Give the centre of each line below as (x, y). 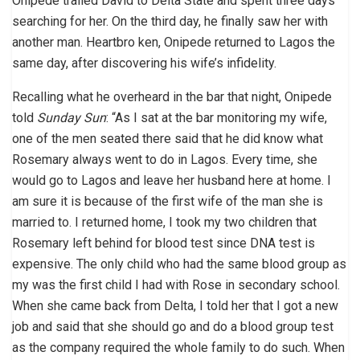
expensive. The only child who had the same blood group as (179, 264)
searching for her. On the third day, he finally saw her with (170, 21)
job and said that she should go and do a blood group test (173, 326)
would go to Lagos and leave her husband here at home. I (172, 180)
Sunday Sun (72, 117)
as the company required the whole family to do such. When (178, 347)
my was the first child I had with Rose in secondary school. (176, 284)
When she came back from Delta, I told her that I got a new (175, 305)
